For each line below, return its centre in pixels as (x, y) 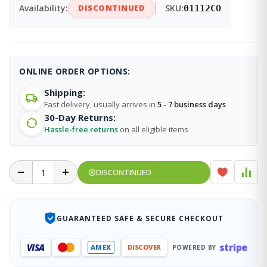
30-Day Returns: (80, 118)
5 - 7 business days (192, 105)
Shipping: (65, 93)
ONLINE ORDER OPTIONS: (75, 72)
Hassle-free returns (81, 130)
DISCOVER (144, 247)
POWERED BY (194, 247)
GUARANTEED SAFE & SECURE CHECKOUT (140, 218)
